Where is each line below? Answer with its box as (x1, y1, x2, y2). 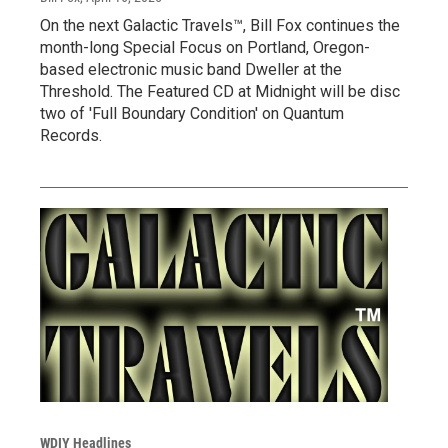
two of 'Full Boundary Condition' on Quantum (40, 103, 344, 123)
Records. (40, 125, 102, 145)
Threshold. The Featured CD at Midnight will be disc (40, 81, 400, 101)
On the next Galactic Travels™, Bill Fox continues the (40, 15, 400, 35)
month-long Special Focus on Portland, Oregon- (40, 37, 370, 57)
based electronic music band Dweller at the (40, 59, 342, 79)
